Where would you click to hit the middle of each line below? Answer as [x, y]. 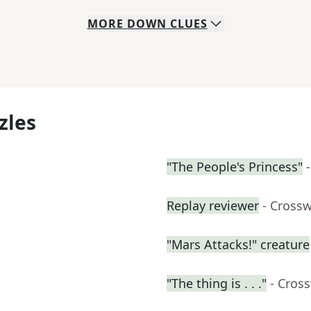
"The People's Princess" [235, 167]
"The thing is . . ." [217, 284]
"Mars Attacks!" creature [238, 245]
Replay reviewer [213, 206]
